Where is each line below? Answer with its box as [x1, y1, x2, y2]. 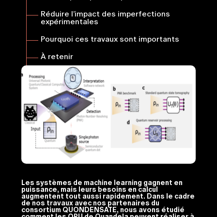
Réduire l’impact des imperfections [40, 9, 170, 19]
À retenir [40, 52, 73, 62]
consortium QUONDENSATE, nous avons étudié [21, 206, 185, 214]
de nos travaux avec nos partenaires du [21, 199, 159, 207]
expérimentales [40, 17, 98, 27]
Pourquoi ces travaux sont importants [40, 34, 179, 44]
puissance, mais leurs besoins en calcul [21, 186, 158, 194]
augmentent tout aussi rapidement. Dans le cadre [21, 192, 195, 201]
